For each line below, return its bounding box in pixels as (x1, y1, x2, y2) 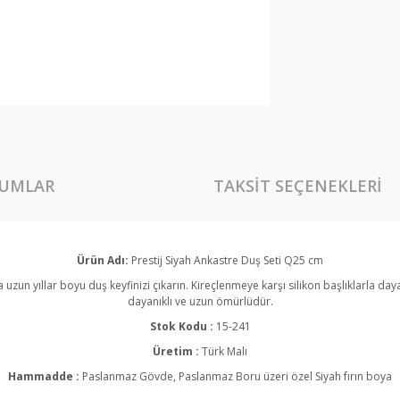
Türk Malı (202, 344, 247, 359)
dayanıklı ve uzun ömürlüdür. (127, 294, 273, 309)
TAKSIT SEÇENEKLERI (213, 174, 382, 196)
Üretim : (153, 344, 202, 359)
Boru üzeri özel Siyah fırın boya (236, 369, 392, 384)
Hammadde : (8, 369, 82, 384)
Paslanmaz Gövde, (82, 369, 179, 384)
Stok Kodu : (149, 319, 216, 334)
